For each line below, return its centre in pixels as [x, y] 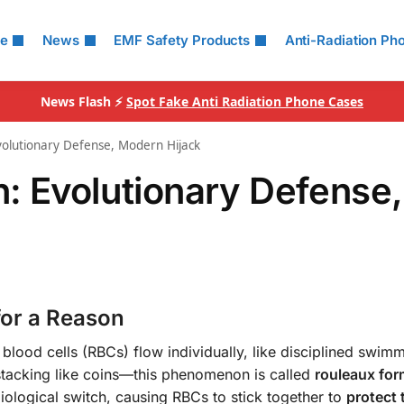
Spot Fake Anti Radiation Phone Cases [245, 101]
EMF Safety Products [182, 40]
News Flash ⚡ [83, 101]
